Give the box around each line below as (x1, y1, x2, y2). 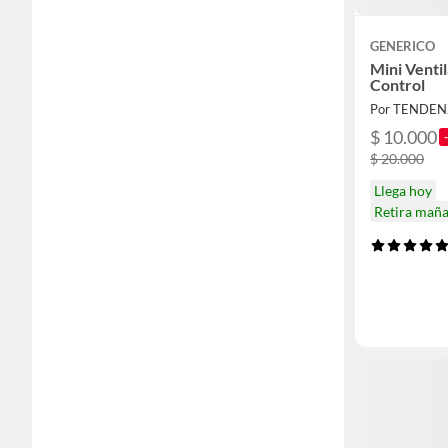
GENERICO (370, 37, 435, 54)
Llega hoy (374, 181, 432, 199)
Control (370, 74, 425, 94)
